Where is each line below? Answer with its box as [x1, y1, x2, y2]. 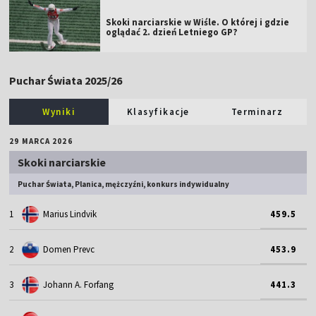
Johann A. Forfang [43, 279, 114, 291]
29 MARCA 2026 [9, 135, 73, 146]
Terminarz [231, 105, 284, 118]
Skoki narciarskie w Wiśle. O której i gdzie [106, 16, 290, 28]
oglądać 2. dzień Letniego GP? [106, 25, 238, 38]
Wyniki [42, 105, 76, 118]
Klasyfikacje [126, 105, 190, 118]
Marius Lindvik [43, 208, 97, 221]
